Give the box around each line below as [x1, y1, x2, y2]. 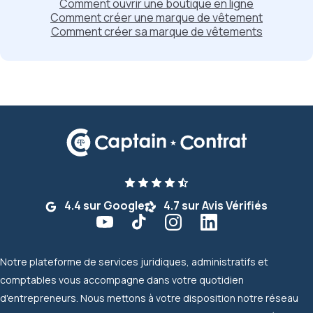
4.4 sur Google [62, 198, 145, 213]
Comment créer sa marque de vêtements [50, 24, 263, 39]
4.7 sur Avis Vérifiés [161, 198, 268, 213]
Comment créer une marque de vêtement [50, 10, 263, 25]
